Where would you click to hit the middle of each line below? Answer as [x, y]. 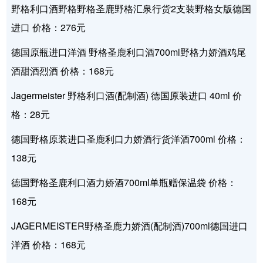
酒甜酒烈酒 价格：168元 [63, 71]
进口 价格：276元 [49, 28]
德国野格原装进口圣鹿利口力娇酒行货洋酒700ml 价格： [129, 139]
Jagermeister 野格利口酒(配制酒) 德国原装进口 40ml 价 [127, 96]
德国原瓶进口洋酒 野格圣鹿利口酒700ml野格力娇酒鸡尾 [129, 52]
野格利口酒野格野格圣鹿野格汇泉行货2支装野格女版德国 [131, 9]
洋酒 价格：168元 [49, 245]
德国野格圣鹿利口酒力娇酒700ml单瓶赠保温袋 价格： [124, 183]
